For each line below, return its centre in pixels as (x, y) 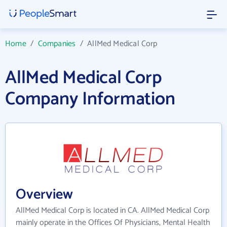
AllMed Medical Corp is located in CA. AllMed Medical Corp (112, 210)
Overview (44, 194)
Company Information (90, 99)
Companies (57, 44)
